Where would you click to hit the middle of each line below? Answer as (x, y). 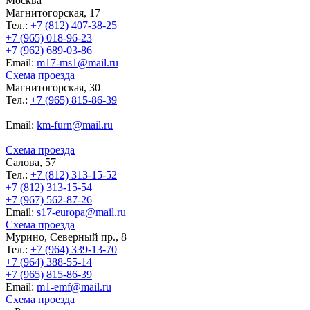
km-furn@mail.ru (75, 125)
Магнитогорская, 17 (53, 13)
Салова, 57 (31, 163)
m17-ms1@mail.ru (77, 63)
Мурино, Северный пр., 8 (66, 237)
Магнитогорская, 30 (53, 88)
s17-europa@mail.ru (81, 212)
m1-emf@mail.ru (74, 287)
